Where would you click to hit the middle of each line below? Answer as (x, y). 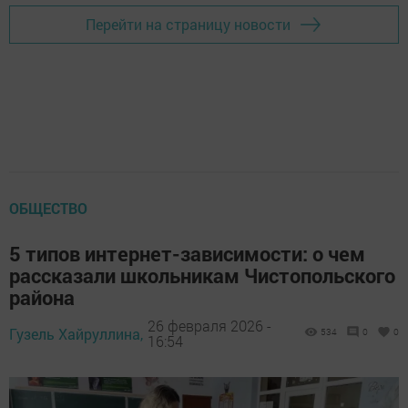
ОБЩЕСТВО (48, 208)
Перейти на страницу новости (188, 25)
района (42, 297)
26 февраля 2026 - (209, 326)
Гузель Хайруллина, (76, 333)
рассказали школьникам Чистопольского (202, 275)
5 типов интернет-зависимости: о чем (187, 253)
